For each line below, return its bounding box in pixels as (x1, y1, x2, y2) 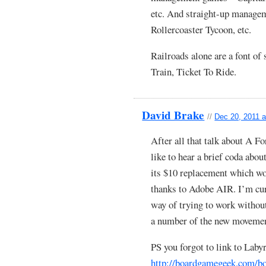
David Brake (142, 107, 205, 124)
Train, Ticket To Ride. (151, 64, 237, 78)
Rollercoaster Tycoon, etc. (151, 23, 252, 37)
